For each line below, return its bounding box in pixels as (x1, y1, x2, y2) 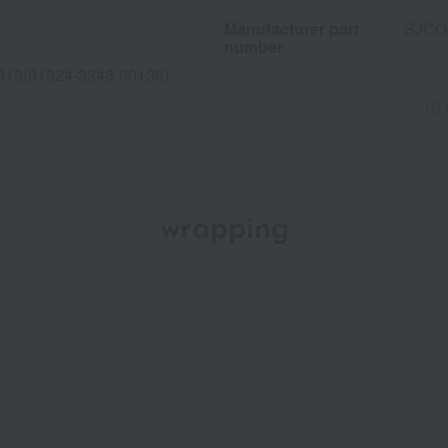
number (224, 35, 283, 59)
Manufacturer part (224, 17, 359, 41)
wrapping (159, 215, 289, 247)
